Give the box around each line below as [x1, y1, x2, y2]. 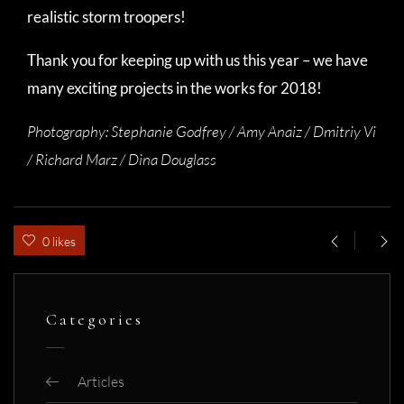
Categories [46, 308, 143, 329]
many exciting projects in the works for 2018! [27, 78, 322, 97]
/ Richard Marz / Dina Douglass [27, 149, 216, 169]
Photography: [27, 121, 108, 141]
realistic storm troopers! [27, 6, 186, 26]
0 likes [42, 233, 76, 249]
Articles [78, 372, 124, 390]
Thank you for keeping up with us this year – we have [27, 50, 368, 69]
